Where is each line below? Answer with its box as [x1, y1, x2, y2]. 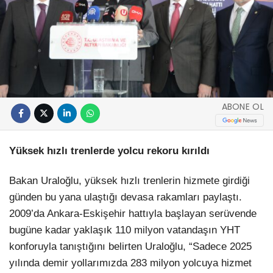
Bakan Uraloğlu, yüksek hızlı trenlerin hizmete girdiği [9, 175, 250, 187]
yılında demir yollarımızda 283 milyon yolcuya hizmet [9, 257, 252, 269]
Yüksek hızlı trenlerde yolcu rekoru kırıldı [9, 144, 210, 157]
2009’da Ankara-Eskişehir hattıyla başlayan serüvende [9, 208, 257, 220]
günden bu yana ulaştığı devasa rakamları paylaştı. [9, 191, 242, 204]
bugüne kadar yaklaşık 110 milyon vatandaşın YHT [9, 224, 240, 236]
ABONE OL [221, 101, 264, 113]
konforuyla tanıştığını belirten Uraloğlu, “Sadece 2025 [9, 241, 252, 253]
